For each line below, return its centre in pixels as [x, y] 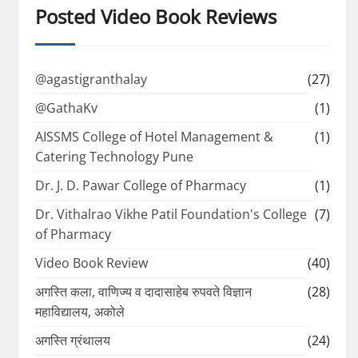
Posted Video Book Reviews [156, 16]
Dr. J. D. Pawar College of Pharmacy [141, 185]
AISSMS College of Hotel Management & [154, 136]
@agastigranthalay [91, 79]
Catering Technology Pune [114, 156]
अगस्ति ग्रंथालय [73, 340]
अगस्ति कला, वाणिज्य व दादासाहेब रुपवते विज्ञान [143, 291]
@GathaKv [66, 107]
